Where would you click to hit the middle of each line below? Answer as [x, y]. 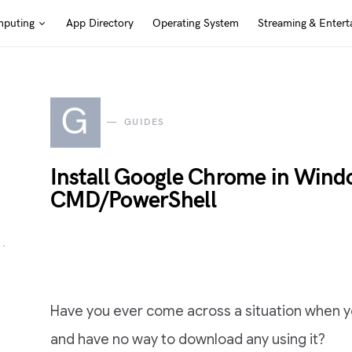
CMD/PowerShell [133, 201]
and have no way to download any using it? [188, 339]
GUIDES [144, 122]
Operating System [195, 23]
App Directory [99, 23]
